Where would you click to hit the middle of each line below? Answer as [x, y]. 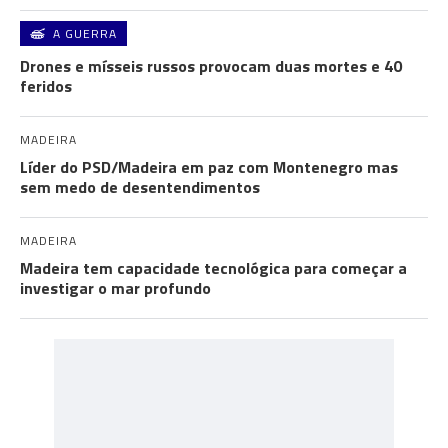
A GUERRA [85, 33]
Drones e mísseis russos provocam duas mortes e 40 [211, 66]
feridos [46, 86]
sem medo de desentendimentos [140, 187]
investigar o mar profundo [115, 288]
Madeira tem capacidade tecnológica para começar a [213, 268]
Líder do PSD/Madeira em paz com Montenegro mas [209, 167]
